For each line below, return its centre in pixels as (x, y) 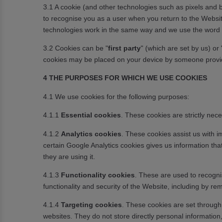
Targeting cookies (91, 205)
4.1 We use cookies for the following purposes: (116, 96)
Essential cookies (91, 115)
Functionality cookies (98, 175)
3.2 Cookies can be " (76, 48)
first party (124, 48)
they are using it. (69, 156)
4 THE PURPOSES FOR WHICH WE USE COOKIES (125, 78)
